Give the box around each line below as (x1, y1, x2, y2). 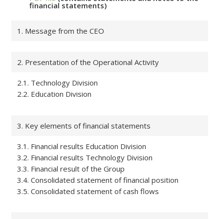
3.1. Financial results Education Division (17, 141, 146, 151)
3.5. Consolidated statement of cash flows (17, 186, 159, 196)
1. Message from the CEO (17, 25, 104, 36)
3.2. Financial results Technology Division (17, 152, 153, 162)
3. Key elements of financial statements (17, 120, 151, 131)
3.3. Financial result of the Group (17, 163, 125, 174)
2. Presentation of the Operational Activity (17, 57, 159, 67)
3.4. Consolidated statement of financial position (17, 175, 178, 185)
